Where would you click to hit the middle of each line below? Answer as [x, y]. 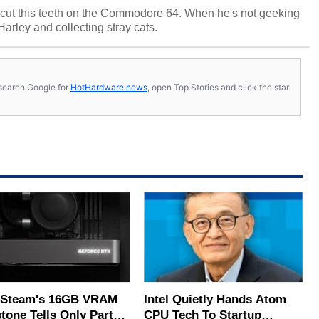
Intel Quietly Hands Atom [215, 299]
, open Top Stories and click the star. [219, 87]
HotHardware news [109, 87]
